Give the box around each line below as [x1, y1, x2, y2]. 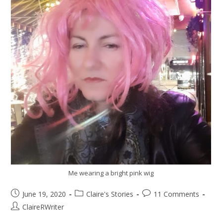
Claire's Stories [86, 189, 134, 199]
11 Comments [154, 189, 200, 199]
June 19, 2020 [22, 189, 66, 199]
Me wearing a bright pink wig [68, 168, 154, 178]
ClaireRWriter [22, 202, 64, 212]
